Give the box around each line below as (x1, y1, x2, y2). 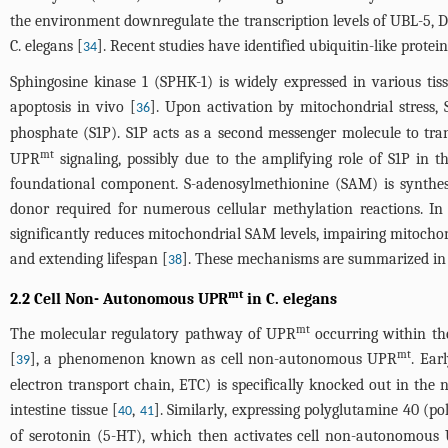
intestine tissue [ (10, 401, 119, 419)
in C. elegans (243, 290, 337, 308)
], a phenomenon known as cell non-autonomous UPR (30, 350, 398, 368)
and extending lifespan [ (10, 250, 168, 268)
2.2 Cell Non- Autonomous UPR (10, 290, 228, 308)
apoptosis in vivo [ (10, 98, 136, 116)
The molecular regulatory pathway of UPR (10, 325, 296, 343)
